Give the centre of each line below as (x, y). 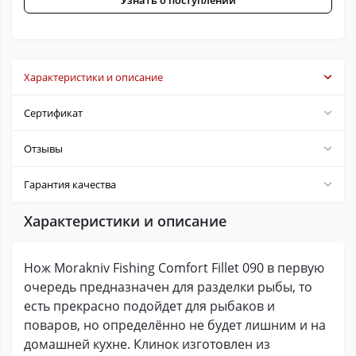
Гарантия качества (70, 184)
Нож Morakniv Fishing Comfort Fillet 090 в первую (174, 268)
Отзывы (43, 149)
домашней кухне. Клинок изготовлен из (147, 344)
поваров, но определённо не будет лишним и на (175, 325)
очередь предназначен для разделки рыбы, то (168, 287)
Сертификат (53, 113)
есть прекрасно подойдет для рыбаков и (149, 306)
